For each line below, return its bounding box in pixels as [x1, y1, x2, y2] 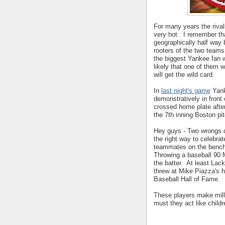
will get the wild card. [154, 70, 214, 78]
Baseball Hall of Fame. [154, 175, 220, 183]
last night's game [161, 86, 210, 94]
